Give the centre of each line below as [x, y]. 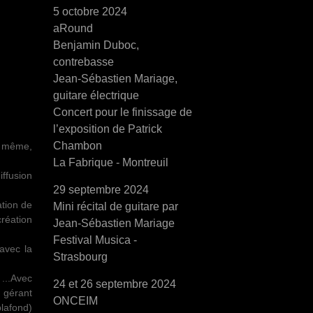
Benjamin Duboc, [96, 45]
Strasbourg [80, 257]
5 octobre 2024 [90, 12]
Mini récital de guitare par [116, 206]
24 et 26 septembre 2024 [115, 284]
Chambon [78, 146]
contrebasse [83, 62]
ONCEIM [75, 301]
